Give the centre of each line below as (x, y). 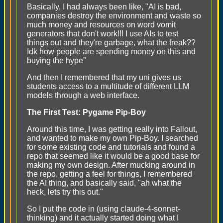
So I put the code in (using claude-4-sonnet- (104, 209)
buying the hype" (56, 60)
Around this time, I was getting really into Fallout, (112, 129)
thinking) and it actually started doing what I (103, 218)
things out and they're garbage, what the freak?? (111, 43)
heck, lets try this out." (65, 192)
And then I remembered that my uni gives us (104, 77)
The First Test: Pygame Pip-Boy (86, 112)
